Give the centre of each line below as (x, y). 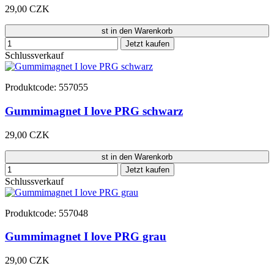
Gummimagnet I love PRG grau (86, 237)
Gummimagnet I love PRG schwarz (94, 111)
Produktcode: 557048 (46, 213)
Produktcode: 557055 (46, 87)
